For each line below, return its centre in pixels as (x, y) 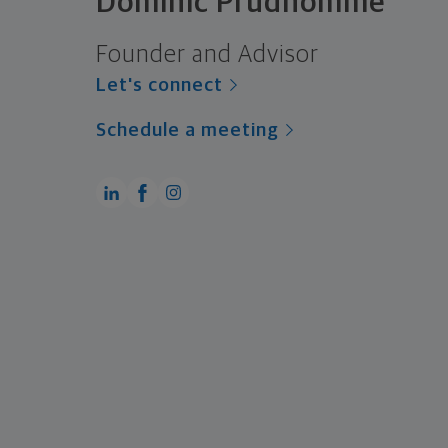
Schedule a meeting (187, 131)
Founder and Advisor (207, 55)
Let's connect (159, 86)
